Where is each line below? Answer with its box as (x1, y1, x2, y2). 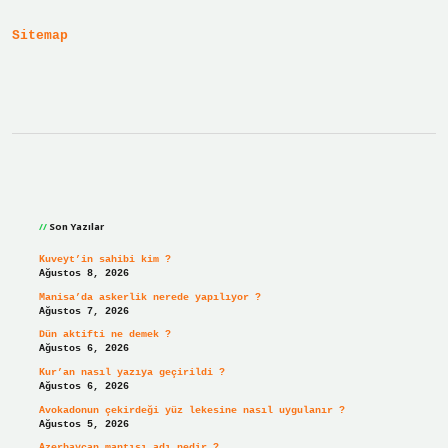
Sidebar (37, 170, 146, 210)
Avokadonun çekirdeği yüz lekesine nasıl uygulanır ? (38, 404, 345, 416)
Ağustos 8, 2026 (38, 268, 129, 280)
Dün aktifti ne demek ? (38, 329, 171, 341)
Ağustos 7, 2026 (38, 305, 129, 317)
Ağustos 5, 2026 (38, 418, 129, 430)
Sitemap (12, 28, 68, 44)
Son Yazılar (48, 220, 104, 234)
